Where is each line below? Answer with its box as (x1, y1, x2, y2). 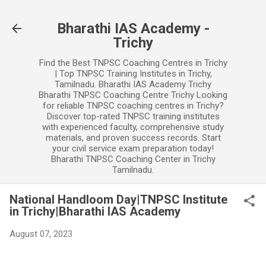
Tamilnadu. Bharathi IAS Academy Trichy (55, 79, 211, 90)
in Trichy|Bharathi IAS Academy (9, 204, 180, 218)
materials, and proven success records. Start (45, 132, 221, 143)
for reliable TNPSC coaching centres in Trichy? (42, 100, 224, 111)
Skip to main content (93, 9, 173, 20)
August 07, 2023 (9, 229, 72, 239)
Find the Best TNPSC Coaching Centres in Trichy (39, 58, 227, 68)
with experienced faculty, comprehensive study (42, 122, 224, 132)
